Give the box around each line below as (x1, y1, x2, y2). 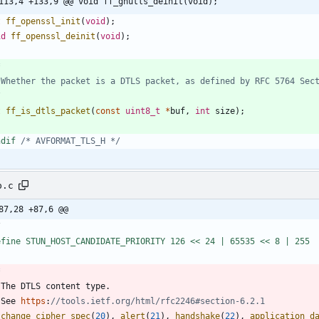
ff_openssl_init (6, 16, 80, 27)
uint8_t (125, 106, 160, 117)
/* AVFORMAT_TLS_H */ (21, 136, 120, 147)
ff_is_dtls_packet (6, 106, 90, 117)
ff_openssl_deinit (11, 31, 95, 42)
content (46, 281, 80, 292)
